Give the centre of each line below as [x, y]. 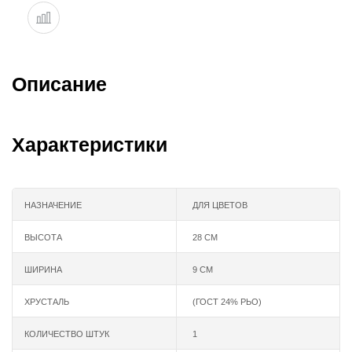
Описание [59, 84]
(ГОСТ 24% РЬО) [227, 301]
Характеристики [90, 144]
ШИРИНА [43, 269]
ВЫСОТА [43, 237]
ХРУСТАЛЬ [47, 301]
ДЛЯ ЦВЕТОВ [220, 205]
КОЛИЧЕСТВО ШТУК [67, 334]
